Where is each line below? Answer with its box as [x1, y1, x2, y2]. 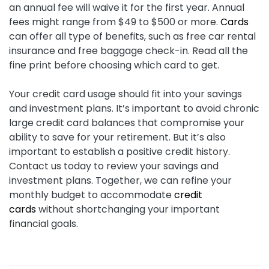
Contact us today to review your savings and [9, 159, 219, 174]
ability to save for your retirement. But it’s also [9, 130, 226, 145]
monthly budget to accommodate [9, 188, 174, 202]
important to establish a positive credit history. [9, 145, 230, 159]
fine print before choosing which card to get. [9, 58, 219, 73]
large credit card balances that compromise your [9, 116, 244, 130]
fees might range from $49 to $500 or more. [9, 15, 220, 29]
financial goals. [9, 217, 78, 231]
